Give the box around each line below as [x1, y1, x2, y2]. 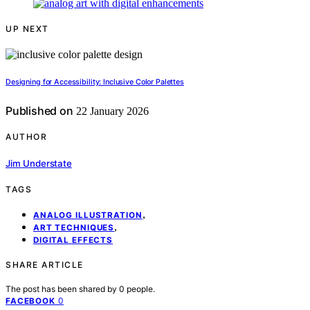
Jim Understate [6, 157, 72, 169]
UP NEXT [6, 24, 49, 35]
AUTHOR [6, 131, 47, 143]
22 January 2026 [73, 105, 149, 118]
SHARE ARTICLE [6, 259, 84, 270]
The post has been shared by [6, 283, 119, 294]
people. [127, 283, 155, 294]
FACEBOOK [6, 295, 55, 306]
